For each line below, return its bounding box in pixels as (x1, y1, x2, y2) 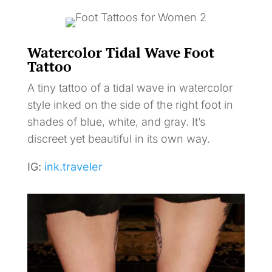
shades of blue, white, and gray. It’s (27, 115, 205, 128)
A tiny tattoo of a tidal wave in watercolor (27, 81, 233, 94)
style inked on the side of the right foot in (27, 98, 233, 111)
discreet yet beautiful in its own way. (27, 132, 210, 145)
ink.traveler (44, 160, 103, 173)
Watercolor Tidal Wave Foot (27, 43, 214, 62)
